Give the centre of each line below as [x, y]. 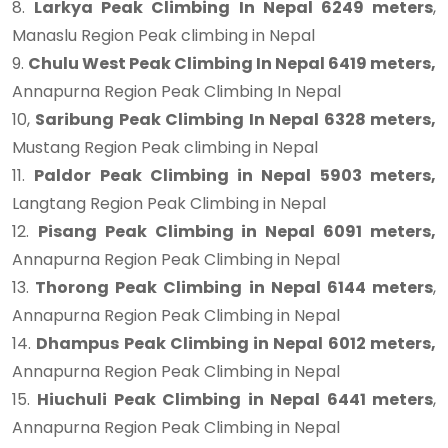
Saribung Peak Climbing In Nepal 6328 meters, [236, 119]
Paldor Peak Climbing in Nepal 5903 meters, [235, 175]
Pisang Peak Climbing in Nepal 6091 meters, [237, 231]
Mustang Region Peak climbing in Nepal [165, 147]
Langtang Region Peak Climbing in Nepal [169, 203]
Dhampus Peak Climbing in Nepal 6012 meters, [236, 343]
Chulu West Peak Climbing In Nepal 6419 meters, [232, 63]
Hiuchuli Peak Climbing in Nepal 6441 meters [235, 399]
